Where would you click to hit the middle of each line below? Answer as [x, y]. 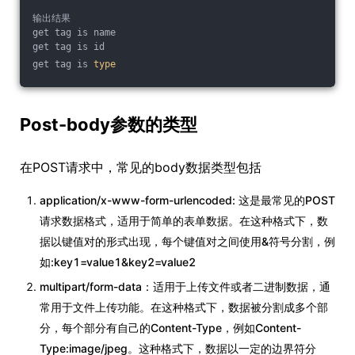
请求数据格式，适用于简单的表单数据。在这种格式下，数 [184, 221]
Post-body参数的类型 [109, 125]
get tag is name [74, 33]
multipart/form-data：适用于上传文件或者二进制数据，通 [185, 287]
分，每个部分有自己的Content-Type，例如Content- [170, 328]
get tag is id [69, 47]
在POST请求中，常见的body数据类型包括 [141, 168]
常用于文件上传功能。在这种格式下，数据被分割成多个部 [184, 307]
